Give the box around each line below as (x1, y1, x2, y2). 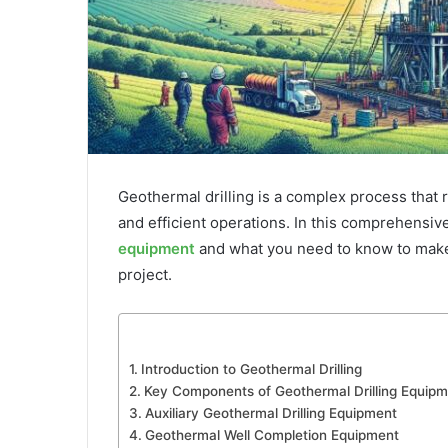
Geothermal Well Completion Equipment (144, 427, 399, 444)
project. (118, 265, 172, 285)
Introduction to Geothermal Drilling (140, 361, 362, 378)
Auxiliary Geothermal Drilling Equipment (144, 405, 397, 422)
